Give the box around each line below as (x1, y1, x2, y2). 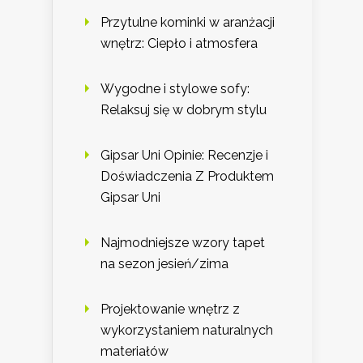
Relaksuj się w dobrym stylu (100, 101, 267, 117)
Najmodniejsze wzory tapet (100, 234, 265, 250)
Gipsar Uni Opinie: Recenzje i (100, 147, 268, 163)
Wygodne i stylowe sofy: (100, 80, 250, 96)
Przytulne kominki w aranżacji (100, 14, 275, 30)
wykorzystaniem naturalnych (100, 322, 273, 338)
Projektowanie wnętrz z (100, 301, 240, 317)
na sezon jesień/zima (100, 255, 228, 271)
